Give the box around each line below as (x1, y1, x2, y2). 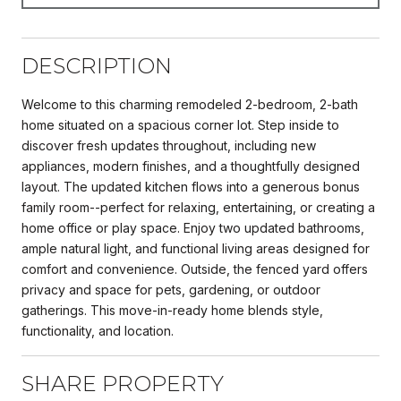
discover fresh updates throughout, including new (21, 137, 316, 153)
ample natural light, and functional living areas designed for (21, 240, 370, 256)
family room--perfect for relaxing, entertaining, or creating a (21, 199, 375, 215)
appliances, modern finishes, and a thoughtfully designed (21, 158, 360, 174)
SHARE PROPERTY (21, 370, 224, 397)
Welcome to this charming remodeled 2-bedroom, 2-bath (21, 96, 358, 112)
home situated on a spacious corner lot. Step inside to (21, 116, 339, 132)
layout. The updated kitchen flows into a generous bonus (21, 178, 360, 194)
